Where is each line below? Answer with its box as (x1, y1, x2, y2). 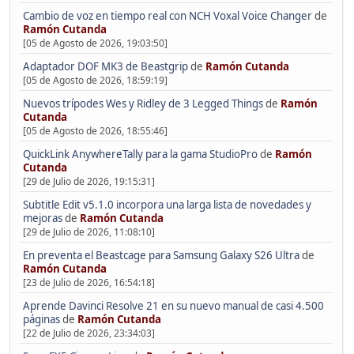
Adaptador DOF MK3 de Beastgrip (22, 59, 188, 74)
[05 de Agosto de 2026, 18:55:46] (22, 124, 168, 138)
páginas (22, 311, 60, 326)
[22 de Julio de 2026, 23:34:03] (22, 326, 155, 340)
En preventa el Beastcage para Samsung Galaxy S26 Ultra (22, 247, 299, 262)
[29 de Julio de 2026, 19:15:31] (22, 175, 155, 189)
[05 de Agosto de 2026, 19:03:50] (22, 36, 168, 51)
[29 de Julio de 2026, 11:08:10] (22, 225, 155, 239)
